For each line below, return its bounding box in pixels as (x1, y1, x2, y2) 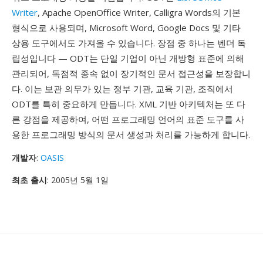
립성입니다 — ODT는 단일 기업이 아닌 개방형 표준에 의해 (12, 52, 244, 64)
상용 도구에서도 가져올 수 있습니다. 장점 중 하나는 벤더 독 (12, 37, 246, 49)
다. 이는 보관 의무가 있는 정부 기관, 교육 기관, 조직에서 (12, 83, 233, 95)
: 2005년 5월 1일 (47, 174, 109, 186)
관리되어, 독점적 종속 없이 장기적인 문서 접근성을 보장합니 (12, 68, 251, 79)
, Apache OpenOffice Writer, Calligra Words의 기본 (38, 6, 241, 18)
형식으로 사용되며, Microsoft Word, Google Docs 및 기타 (12, 22, 241, 33)
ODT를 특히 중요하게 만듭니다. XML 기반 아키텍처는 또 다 (12, 98, 245, 110)
